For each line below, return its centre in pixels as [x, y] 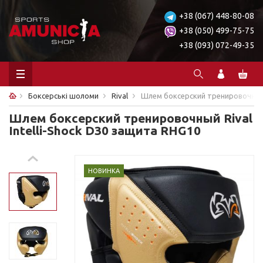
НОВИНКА [104, 171]
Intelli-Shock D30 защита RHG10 [105, 130]
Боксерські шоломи [63, 96]
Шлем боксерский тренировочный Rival [131, 118]
